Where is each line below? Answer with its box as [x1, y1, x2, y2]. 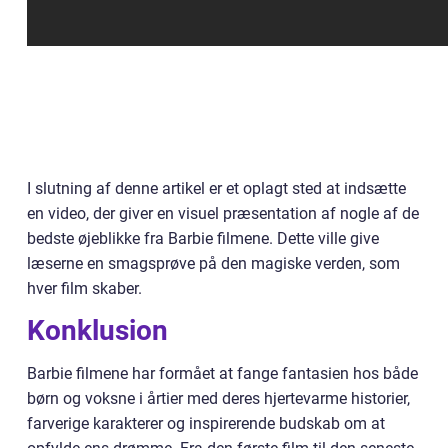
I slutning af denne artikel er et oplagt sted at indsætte [27, 178, 406, 198]
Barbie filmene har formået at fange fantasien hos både [27, 363, 418, 383]
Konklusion [27, 313, 168, 347]
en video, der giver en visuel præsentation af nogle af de [27, 203, 419, 223]
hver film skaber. [27, 278, 142, 298]
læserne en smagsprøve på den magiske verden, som [27, 253, 400, 273]
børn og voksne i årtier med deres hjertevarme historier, [27, 388, 410, 408]
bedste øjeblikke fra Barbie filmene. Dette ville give [27, 228, 379, 248]
